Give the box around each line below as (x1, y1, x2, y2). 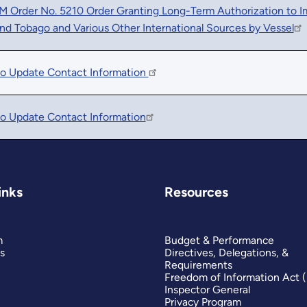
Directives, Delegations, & (164, 245, 288, 259)
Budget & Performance (164, 233, 274, 247)
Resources (164, 184, 228, 201)
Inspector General (164, 282, 250, 296)
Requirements (164, 258, 232, 271)
